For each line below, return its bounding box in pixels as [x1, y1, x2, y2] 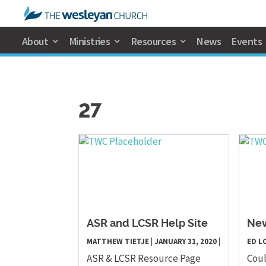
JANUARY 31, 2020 [154, 236, 217, 247]
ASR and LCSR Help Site [87, 218, 208, 230]
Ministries [69, 34, 110, 48]
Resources [131, 34, 176, 48]
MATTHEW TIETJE [87, 236, 149, 247]
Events [232, 34, 262, 48]
